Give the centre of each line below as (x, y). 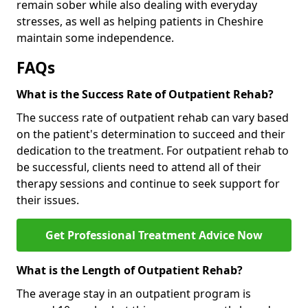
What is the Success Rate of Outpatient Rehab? (145, 94)
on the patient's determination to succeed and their (151, 134)
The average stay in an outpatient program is (134, 293)
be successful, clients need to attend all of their (139, 167)
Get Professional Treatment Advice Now (154, 235)
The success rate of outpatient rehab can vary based (153, 117)
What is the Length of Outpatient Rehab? (130, 270)
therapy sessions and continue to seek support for (148, 183)
